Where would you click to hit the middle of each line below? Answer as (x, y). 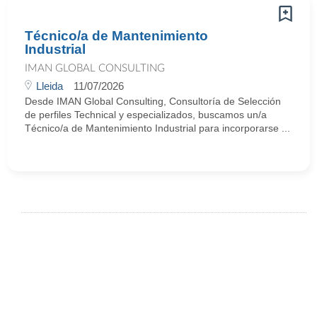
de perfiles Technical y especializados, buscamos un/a (146, 115)
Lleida (50, 86)
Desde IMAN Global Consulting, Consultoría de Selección (153, 101)
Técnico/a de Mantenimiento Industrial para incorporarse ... (157, 128)
